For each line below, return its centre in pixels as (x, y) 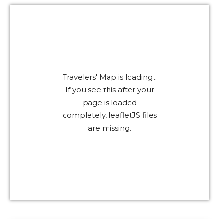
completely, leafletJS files (109, 115)
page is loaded (109, 102)
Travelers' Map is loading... (109, 77)
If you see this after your (109, 90)
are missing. (109, 128)
